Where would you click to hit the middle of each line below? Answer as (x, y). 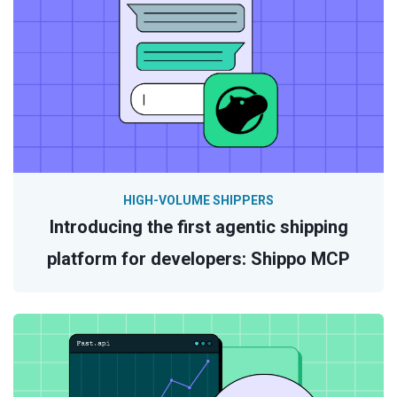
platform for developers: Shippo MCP (198, 258)
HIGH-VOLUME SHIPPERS (198, 200)
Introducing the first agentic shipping (198, 226)
